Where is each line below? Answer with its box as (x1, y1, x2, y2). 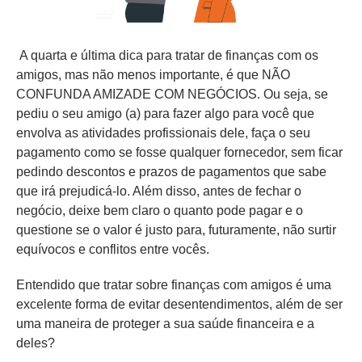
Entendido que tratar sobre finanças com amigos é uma (16, 277, 331, 292)
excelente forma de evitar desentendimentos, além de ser (16, 297, 343, 311)
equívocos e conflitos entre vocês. (16, 242, 209, 256)
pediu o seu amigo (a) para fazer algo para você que (16, 106, 314, 120)
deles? (16, 335, 55, 350)
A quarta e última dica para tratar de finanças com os (19, 48, 318, 62)
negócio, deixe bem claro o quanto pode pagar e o (16, 203, 303, 217)
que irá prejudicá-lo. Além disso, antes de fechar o (16, 183, 301, 198)
